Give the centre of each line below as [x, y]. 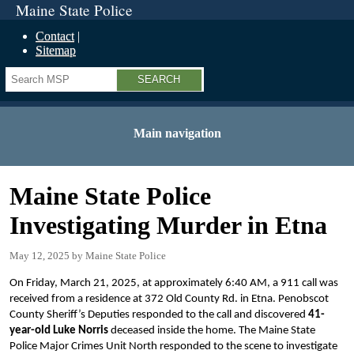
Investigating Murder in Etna [168, 225]
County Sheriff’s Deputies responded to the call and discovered [159, 315]
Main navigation [177, 133]
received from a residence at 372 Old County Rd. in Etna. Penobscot [169, 299]
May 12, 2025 [40, 256]
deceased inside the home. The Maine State [212, 331]
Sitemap [56, 50]
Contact [55, 36]
